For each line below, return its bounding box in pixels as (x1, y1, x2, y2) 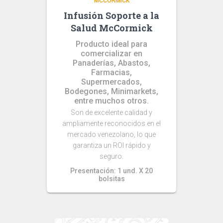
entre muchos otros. (74, 96, 149, 106)
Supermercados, (81, 77, 142, 87)
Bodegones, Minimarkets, (65, 87, 158, 96)
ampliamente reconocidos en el (62, 119, 161, 127)
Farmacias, (91, 68, 132, 77)
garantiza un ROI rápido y (72, 141, 151, 149)
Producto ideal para (76, 39, 147, 49)
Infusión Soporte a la (64, 9, 159, 21)
